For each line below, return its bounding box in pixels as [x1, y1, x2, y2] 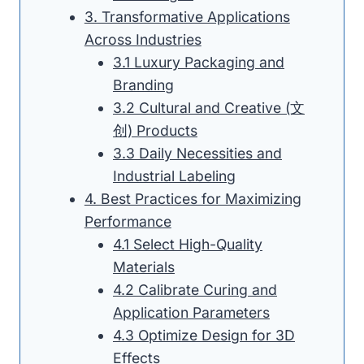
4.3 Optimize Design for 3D [112, 326, 295, 344]
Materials [112, 258, 175, 275]
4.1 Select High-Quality [112, 235, 262, 253]
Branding [112, 76, 174, 93]
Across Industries [84, 30, 201, 48]
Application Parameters [112, 303, 270, 321]
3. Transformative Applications [84, 7, 290, 25]
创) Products [112, 121, 197, 139]
